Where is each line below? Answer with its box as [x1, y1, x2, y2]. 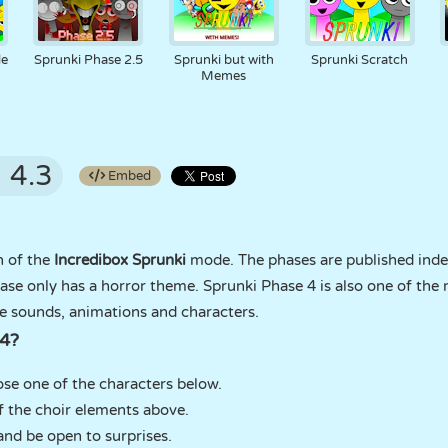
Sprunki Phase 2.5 [33, 52, 143, 68]
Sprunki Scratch [311, 52, 409, 68]
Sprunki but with [173, 52, 274, 68]
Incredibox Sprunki [50, 251, 186, 269]
